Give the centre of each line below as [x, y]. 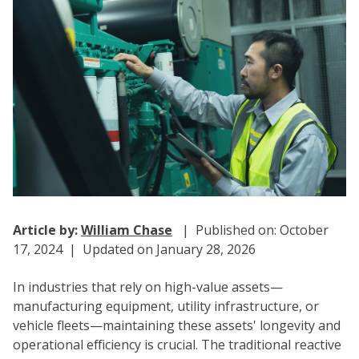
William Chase [127, 230]
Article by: [47, 230]
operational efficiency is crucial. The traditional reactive [177, 344]
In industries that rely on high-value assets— [148, 286]
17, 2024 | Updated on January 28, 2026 [134, 250]
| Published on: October [252, 230]
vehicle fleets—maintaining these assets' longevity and [177, 325]
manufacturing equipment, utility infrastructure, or [166, 306]
